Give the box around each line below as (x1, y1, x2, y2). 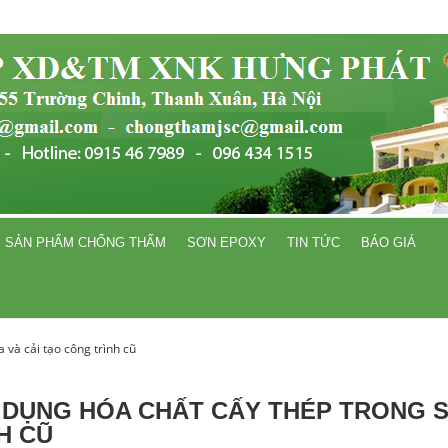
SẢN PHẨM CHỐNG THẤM (5, 235, 166, 250)
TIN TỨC (287, 235, 340, 250)
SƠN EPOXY (187, 235, 266, 250)
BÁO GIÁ (361, 235, 416, 250)
